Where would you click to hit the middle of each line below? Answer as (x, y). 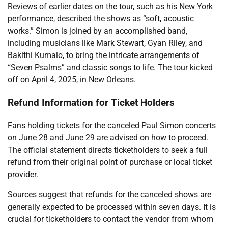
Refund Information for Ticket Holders (91, 103)
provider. (23, 174)
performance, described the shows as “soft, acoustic (101, 19)
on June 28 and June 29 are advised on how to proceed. (108, 137)
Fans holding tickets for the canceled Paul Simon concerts (112, 125)
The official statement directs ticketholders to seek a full (108, 150)
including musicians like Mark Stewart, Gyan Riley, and (105, 43)
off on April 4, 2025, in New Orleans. (72, 80)
